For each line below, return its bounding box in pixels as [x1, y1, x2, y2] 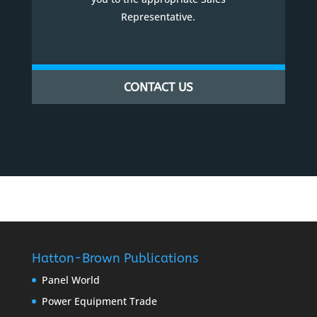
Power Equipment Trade [41, 294, 157, 309]
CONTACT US [123, 80, 193, 95]
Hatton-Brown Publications [31, 250, 198, 267]
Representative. [121, 10, 196, 24]
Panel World [41, 273, 100, 287]
